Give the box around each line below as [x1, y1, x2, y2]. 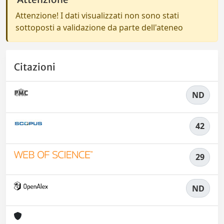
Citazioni [14, 61, 55, 73]
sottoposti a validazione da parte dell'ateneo [15, 22, 183, 33]
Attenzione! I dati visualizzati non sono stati [15, 10, 179, 21]
